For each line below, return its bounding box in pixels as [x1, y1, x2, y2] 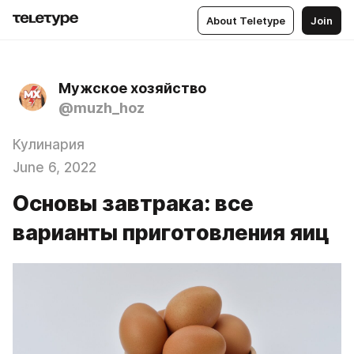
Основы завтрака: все [13, 190, 254, 217]
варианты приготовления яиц [13, 220, 330, 246]
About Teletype [206, 13, 285, 27]
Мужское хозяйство [58, 80, 206, 96]
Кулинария [13, 137, 85, 153]
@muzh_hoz [58, 100, 145, 116]
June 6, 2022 [13, 160, 96, 175]
